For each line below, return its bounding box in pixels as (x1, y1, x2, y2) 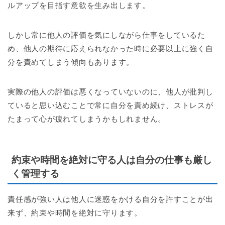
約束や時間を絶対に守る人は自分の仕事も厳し (12, 154, 212, 165)
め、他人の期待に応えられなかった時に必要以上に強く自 (8, 44, 213, 53)
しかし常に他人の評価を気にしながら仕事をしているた (8, 31, 205, 40)
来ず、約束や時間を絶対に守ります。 (8, 208, 142, 217)
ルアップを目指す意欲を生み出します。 (8, 1, 150, 10)
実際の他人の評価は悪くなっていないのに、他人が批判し (8, 87, 213, 96)
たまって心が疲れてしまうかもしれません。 (8, 115, 166, 124)
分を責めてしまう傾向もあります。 (8, 58, 135, 67)
